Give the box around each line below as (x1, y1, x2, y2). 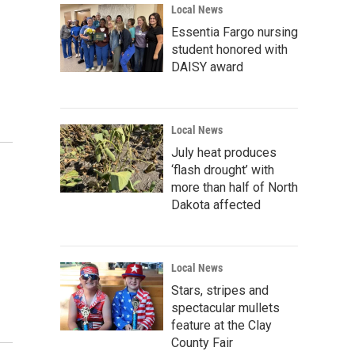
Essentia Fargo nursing (171, 25, 298, 40)
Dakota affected (171, 197, 261, 212)
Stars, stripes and (171, 283, 269, 298)
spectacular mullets (171, 300, 280, 315)
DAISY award (171, 59, 243, 74)
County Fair (171, 335, 233, 350)
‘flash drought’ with (171, 162, 274, 177)
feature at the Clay (171, 318, 272, 333)
